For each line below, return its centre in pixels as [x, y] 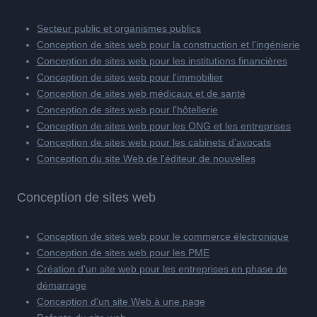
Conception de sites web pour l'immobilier [130, 77]
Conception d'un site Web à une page [121, 301]
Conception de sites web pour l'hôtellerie [127, 109]
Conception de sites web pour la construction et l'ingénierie [168, 44]
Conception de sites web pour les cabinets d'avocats [154, 142]
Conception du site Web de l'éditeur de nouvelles [146, 158]
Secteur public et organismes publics [119, 28]
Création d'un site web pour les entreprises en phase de [162, 269]
